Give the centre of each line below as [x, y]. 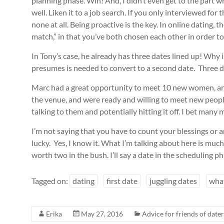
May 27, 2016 [102, 214]
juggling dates [173, 181]
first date [122, 181]
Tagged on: [50, 181]
